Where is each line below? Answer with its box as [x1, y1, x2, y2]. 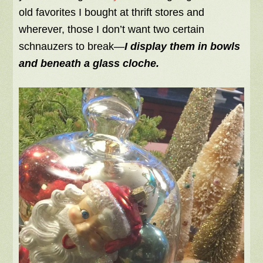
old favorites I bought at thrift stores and [19, 6, 205, 19]
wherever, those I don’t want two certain [19, 23, 205, 36]
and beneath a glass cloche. [19, 58, 160, 70]
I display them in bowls [124, 41, 241, 53]
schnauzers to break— [19, 41, 125, 53]
